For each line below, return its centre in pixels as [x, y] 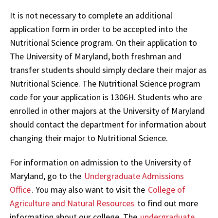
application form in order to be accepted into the [99, 29]
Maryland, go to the [46, 176]
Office [20, 190]
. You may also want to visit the [89, 190]
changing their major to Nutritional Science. [89, 138]
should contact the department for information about [108, 124]
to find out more [167, 203]
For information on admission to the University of [100, 162]
